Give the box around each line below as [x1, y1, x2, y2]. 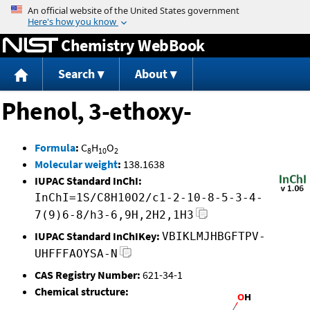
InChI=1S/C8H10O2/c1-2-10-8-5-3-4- [35, 191, 263, 205]
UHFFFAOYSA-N [35, 247, 118, 261]
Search [57, 66, 95, 82]
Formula [35, 140, 75, 155]
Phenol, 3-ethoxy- [1, 95, 192, 127]
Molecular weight [35, 157, 118, 172]
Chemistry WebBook [61, 34, 205, 56]
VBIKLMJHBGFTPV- [162, 230, 266, 244]
